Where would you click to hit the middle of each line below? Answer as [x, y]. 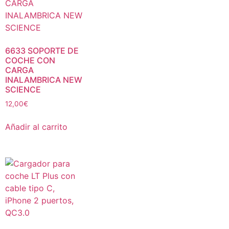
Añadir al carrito [36, 127]
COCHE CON [30, 60]
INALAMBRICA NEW [44, 80]
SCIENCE [23, 89]
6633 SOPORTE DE [42, 51]
